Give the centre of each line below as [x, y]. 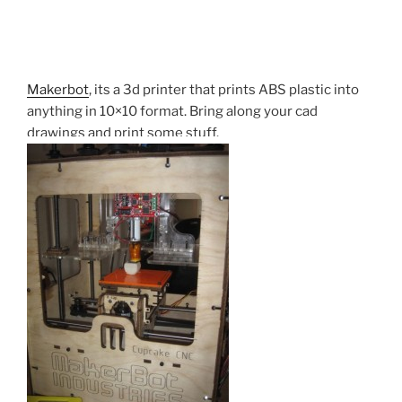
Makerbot [58, 89]
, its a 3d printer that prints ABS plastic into [224, 89]
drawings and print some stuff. [123, 132]
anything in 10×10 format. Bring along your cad [172, 111]
